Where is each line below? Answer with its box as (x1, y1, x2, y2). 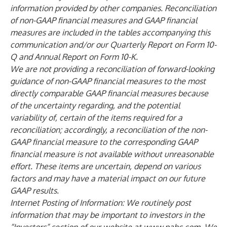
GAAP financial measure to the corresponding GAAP (10, 137, 198, 147)
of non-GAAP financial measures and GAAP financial (10, 15, 197, 25)
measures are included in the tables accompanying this (10, 27, 210, 37)
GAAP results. (10, 185, 59, 196)
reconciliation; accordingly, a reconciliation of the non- (10, 125, 207, 135)
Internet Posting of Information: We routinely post (10, 198, 191, 208)
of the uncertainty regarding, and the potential (10, 100, 180, 110)
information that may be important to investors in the (10, 210, 205, 220)
